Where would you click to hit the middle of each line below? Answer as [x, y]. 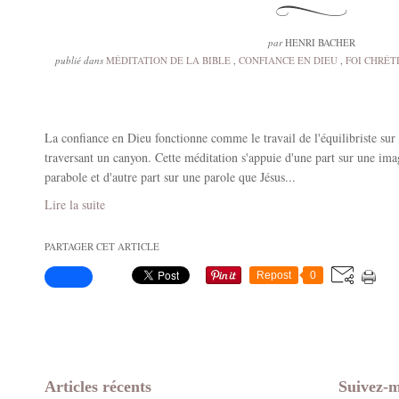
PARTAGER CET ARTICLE [102, 246]
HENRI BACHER [319, 42]
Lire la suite [75, 204]
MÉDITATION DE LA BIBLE [168, 60]
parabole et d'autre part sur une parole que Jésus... [170, 177]
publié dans [79, 60]
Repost [274, 275]
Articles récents [98, 387]
